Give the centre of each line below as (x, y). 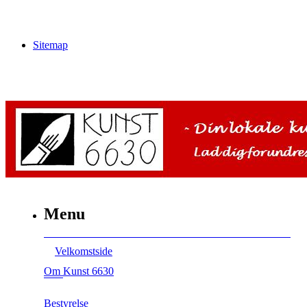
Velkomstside (84, 251)
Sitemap (50, 45)
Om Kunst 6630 (79, 271)
